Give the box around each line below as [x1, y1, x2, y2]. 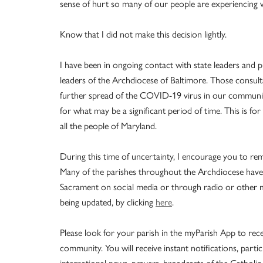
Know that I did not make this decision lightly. [60, 27, 227, 41]
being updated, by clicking [60, 195, 156, 209]
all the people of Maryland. [60, 119, 157, 133]
